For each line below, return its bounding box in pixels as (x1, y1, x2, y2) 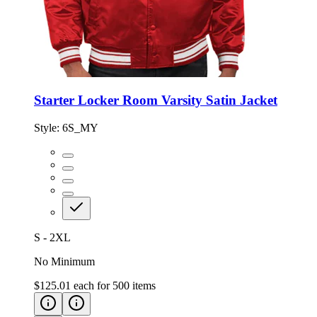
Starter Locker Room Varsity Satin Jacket (34, 93, 277, 108)
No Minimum (34, 255, 95, 268)
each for (74, 279, 113, 292)
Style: (34, 122, 62, 134)
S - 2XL (34, 231, 71, 244)
